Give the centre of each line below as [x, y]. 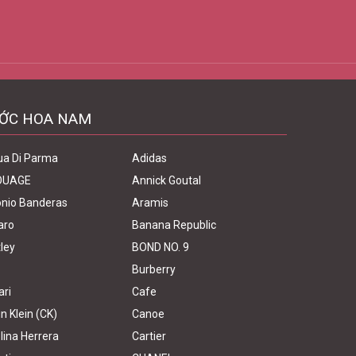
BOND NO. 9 [161, 247]
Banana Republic [174, 225]
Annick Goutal [166, 180]
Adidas [149, 158]
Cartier [149, 336]
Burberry [154, 269]
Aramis [150, 203]
